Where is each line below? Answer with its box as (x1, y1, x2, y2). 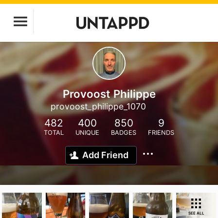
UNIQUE (75, 129, 99, 136)
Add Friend (82, 150, 128, 160)
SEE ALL (188, 211, 204, 216)
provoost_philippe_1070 (50, 101, 146, 111)
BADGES (111, 129, 136, 136)
